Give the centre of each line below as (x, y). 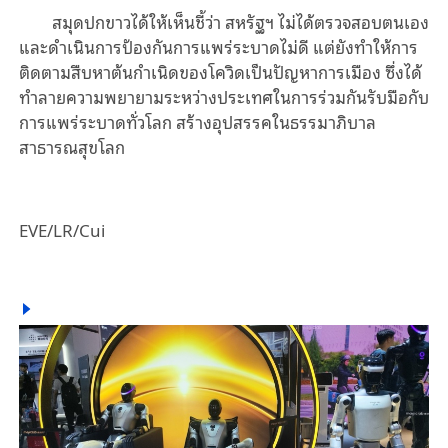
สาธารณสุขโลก (71, 147)
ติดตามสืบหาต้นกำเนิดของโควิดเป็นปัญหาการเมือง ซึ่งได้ (220, 72)
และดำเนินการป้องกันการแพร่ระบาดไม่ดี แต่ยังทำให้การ (218, 47)
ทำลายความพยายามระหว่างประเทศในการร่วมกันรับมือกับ (223, 97)
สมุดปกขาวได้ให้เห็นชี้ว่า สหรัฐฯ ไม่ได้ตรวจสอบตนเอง (241, 22)
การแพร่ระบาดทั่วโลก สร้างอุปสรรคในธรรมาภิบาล (197, 122)
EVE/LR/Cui (61, 229)
